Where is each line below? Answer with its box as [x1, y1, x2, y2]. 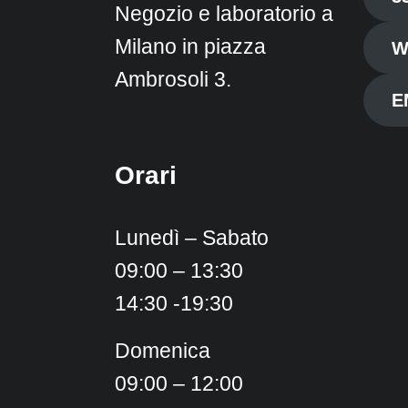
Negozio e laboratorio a [115, 3, 334, 26]
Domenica [115, 339, 211, 362]
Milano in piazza [115, 36, 267, 59]
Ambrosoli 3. [115, 68, 232, 92]
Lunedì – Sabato [115, 226, 270, 250]
